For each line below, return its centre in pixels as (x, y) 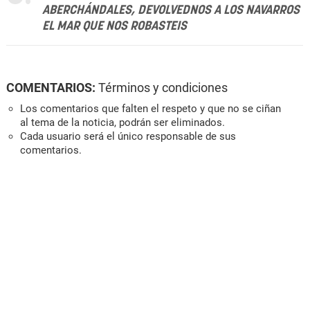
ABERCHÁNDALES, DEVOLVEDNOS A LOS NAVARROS (171, 10)
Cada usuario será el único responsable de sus (128, 136)
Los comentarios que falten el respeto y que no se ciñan (151, 108)
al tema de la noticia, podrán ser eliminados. (122, 122)
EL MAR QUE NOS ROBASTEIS (115, 26)
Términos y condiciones (163, 87)
